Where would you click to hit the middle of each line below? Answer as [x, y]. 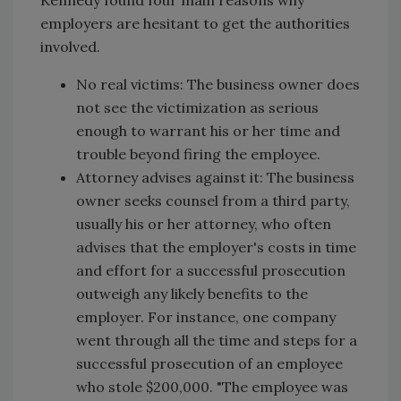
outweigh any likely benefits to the [192, 293]
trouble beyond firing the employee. [198, 154]
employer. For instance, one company [206, 316]
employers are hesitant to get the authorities [195, 23]
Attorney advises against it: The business [215, 177]
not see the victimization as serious [197, 107]
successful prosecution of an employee [209, 363]
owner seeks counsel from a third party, [213, 200]
